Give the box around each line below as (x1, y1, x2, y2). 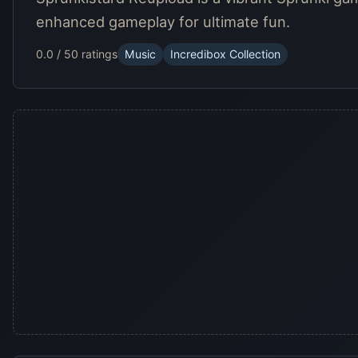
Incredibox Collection (170, 47, 280, 62)
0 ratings (71, 47, 117, 62)
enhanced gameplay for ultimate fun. (36, 12, 290, 30)
